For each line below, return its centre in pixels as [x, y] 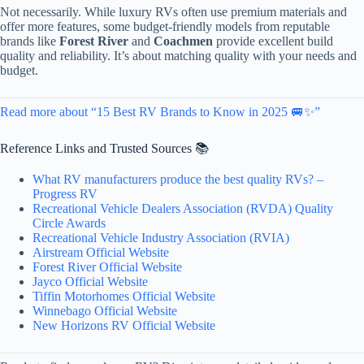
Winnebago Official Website [105, 311]
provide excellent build [273, 41]
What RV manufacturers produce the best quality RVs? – [178, 180]
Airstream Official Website [101, 253]
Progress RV [65, 194]
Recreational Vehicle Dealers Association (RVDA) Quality [183, 209]
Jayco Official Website [90, 282]
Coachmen [183, 41]
